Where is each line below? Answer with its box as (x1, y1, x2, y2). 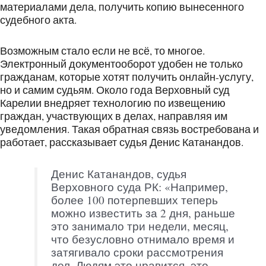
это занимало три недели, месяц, (50, 218, 229, 233)
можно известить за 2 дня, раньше (50, 205, 235, 220)
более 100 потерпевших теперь (50, 192, 218, 207)
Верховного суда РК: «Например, (50, 179, 228, 194)
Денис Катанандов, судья (50, 166, 186, 181)
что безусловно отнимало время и (50, 231, 235, 246)
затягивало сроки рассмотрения (50, 244, 223, 259)
